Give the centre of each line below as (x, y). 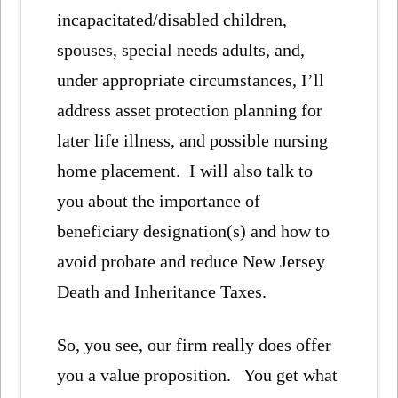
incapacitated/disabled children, (172, 19)
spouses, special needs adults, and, (181, 49)
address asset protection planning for (190, 110)
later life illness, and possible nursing (193, 140)
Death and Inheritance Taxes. (162, 291)
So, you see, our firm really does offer (195, 345)
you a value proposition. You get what (198, 375)
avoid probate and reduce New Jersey (191, 261)
